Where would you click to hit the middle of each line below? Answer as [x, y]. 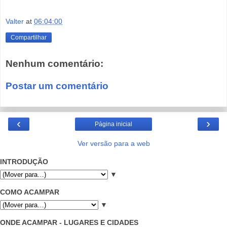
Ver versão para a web [113, 144]
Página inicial [113, 124]
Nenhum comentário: [54, 64]
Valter [15, 21]
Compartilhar [29, 37]
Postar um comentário [57, 86]
